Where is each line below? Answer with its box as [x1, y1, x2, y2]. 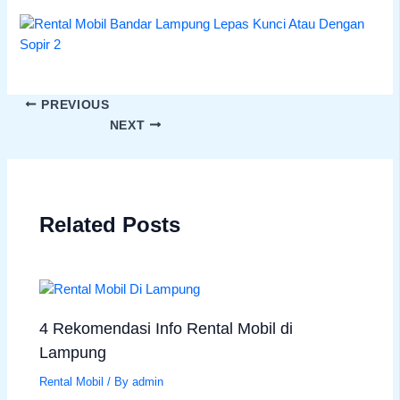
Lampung [39, 343, 107, 362]
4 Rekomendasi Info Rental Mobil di [39, 319, 294, 338]
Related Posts [39, 212, 181, 237]
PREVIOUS [37, 97, 110, 112]
